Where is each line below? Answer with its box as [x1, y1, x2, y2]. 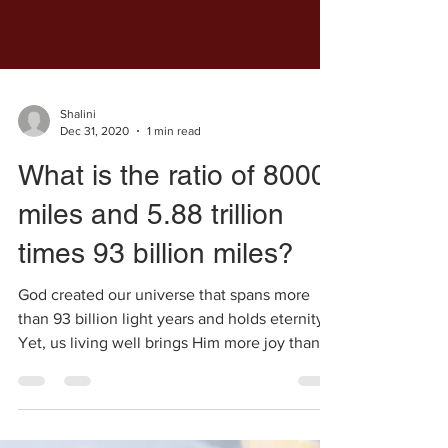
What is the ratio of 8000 [18, 399, 327, 431]
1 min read [147, 363, 201, 378]
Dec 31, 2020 [60, 363, 129, 378]
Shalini [60, 347, 96, 361]
